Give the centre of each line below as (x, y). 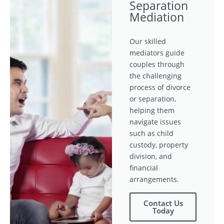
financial (144, 168)
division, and (151, 156)
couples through (157, 64)
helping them (152, 110)
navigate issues (155, 122)
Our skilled (148, 41)
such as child (151, 133)
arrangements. (154, 179)
